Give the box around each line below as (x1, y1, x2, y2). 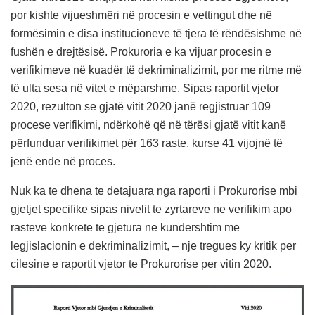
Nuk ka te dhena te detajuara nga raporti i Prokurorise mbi (11, 184, 297, 197)
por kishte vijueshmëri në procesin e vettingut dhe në (11, 8, 272, 21)
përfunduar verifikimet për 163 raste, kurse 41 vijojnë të (11, 136, 283, 149)
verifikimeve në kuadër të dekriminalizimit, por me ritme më (11, 63, 302, 76)
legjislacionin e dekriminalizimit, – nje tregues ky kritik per (11, 239, 296, 252)
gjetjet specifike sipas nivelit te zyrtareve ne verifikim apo (11, 202, 292, 215)
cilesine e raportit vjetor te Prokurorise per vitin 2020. (11, 257, 271, 270)
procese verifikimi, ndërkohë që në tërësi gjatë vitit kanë (11, 118, 286, 131)
